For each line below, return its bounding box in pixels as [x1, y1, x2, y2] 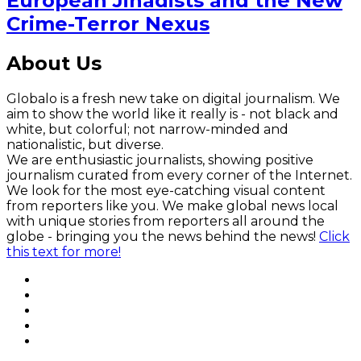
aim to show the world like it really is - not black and [6, 106, 338, 122]
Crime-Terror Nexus [6, 12, 210, 36]
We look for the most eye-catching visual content [6, 183, 326, 199]
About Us [6, 52, 102, 76]
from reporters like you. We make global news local [6, 198, 338, 214]
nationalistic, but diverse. [6, 137, 164, 153]
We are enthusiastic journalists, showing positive [6, 152, 313, 168]
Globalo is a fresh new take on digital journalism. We [6, 91, 340, 107]
